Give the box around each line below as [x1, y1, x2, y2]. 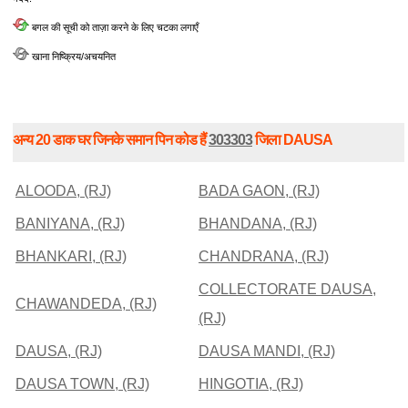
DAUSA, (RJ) [15, 342, 102, 359]
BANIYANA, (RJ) [15, 215, 125, 231]
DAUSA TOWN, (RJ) [15, 375, 149, 392]
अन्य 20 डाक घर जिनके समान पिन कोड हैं [13, 131, 209, 148]
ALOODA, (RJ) [15, 182, 111, 199]
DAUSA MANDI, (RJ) [199, 342, 335, 359]
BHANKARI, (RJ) [15, 248, 127, 264]
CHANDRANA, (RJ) [199, 248, 329, 264]
